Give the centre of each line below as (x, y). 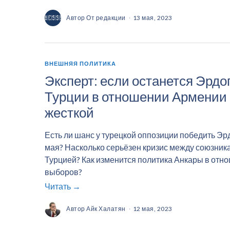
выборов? (63, 172)
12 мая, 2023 (152, 209)
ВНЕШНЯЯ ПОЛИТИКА (80, 63)
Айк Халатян (106, 209)
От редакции (106, 17)
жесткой (69, 113)
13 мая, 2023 (152, 17)
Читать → (63, 186)
